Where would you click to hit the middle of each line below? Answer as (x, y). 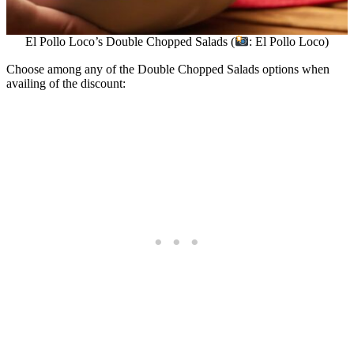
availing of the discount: (66, 83)
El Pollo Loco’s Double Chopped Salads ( (130, 42)
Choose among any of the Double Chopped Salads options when (168, 69)
